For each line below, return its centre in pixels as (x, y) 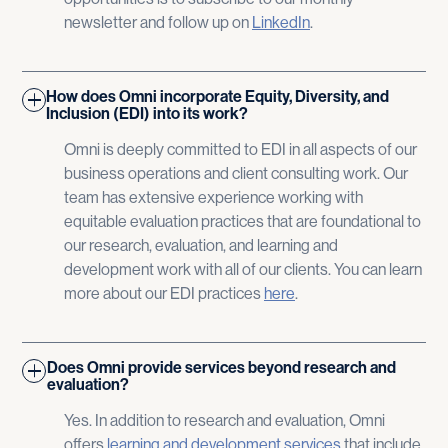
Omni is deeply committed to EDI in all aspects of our (240, 149)
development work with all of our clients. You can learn (242, 269)
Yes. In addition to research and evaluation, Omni (224, 420)
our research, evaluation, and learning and (200, 245)
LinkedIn (280, 22)
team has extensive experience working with (213, 197)
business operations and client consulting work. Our (235, 173)
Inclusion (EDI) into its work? (147, 113)
